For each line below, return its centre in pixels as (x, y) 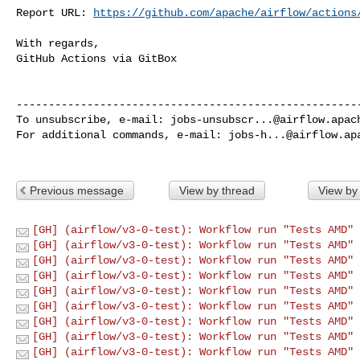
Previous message (77, 190)
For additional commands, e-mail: (122, 135)
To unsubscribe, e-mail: (93, 119)
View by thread (217, 190)
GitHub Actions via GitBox (96, 58)
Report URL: (55, 12)
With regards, (58, 43)
